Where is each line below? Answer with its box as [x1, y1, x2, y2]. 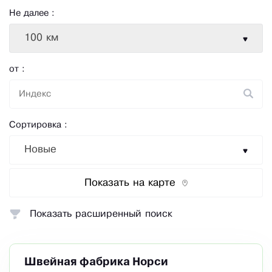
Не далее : [9, 9, 55, 18]
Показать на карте [84, 178, 175, 188]
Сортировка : [9, 121, 67, 130]
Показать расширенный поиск [30, 209, 172, 219]
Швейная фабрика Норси [24, 257, 168, 268]
